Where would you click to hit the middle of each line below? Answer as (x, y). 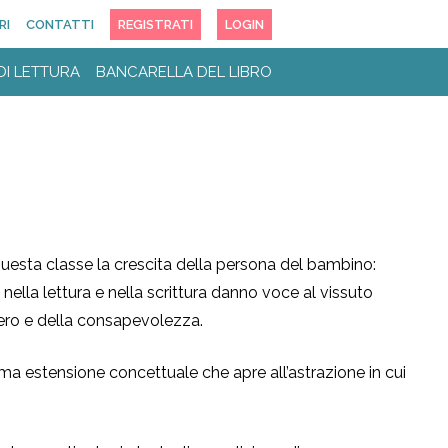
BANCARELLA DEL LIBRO (184, 72)
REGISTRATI (155, 24)
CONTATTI (60, 24)
